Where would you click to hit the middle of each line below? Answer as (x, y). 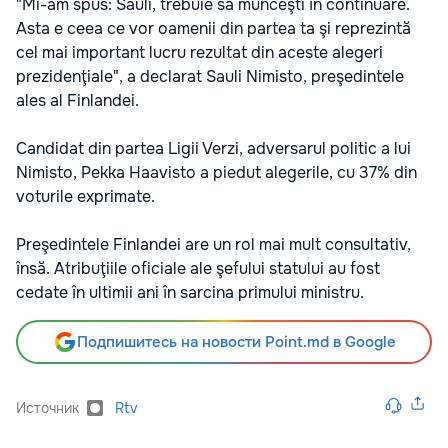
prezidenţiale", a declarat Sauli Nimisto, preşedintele (210, 76)
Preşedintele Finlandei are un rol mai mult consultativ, (213, 244)
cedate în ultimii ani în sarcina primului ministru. (190, 292)
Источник (47, 408)
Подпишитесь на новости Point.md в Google (236, 342)
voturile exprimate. (85, 196)
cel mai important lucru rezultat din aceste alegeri (199, 52)
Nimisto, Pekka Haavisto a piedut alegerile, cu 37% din (216, 172)
